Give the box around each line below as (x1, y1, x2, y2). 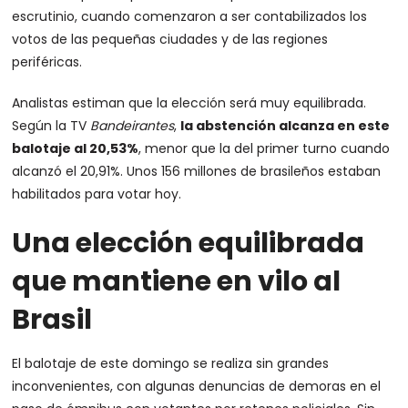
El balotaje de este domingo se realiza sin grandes (12, 354, 330, 372)
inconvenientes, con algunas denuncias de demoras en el (12, 377, 382, 395)
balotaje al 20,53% (12, 139, 139, 158)
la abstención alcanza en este (180, 117, 391, 135)
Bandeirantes (90, 117, 175, 135)
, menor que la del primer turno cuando (138, 139, 391, 158)
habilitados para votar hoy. (12, 185, 182, 203)
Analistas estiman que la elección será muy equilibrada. (12, 94, 367, 112)
